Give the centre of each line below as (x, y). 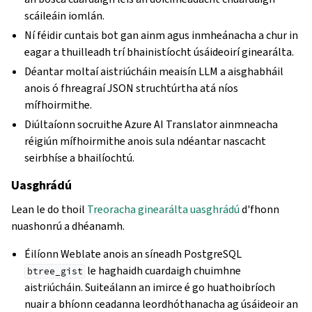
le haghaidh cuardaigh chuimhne (163, 271)
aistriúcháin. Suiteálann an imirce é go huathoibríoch (150, 287)
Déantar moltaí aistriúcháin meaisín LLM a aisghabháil (154, 71)
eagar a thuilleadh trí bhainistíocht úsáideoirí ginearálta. (159, 52)
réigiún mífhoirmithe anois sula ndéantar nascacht (146, 141)
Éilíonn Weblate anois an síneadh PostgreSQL (133, 254)
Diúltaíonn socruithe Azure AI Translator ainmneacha (151, 124)
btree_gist (55, 271)
